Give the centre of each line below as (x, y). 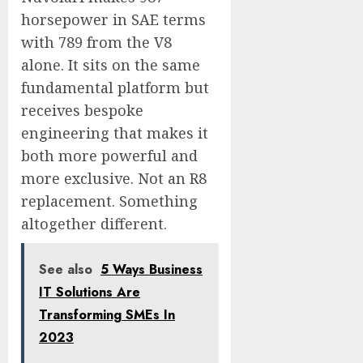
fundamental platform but (115, 88)
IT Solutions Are (90, 292)
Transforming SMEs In (107, 315)
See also (66, 269)
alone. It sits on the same (111, 65)
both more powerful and (109, 156)
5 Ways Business (152, 269)
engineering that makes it (115, 133)
